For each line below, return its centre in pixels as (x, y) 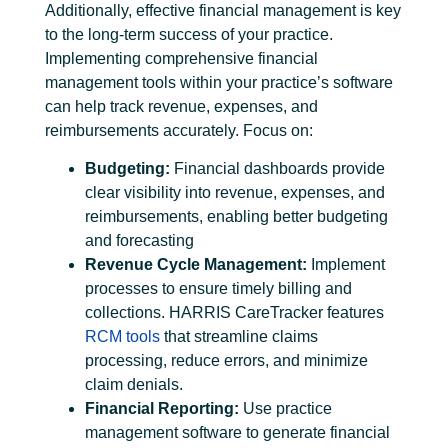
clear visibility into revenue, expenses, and (235, 192)
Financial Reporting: (162, 408)
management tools (110, 82)
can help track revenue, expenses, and (181, 106)
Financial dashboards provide (277, 168)
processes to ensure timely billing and (218, 288)
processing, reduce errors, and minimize (226, 360)
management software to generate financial (237, 432)
